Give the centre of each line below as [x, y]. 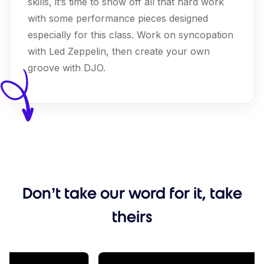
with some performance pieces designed [118, 18]
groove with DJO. [67, 68]
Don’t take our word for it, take [132, 193]
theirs [132, 217]
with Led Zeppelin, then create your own [119, 51]
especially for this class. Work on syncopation [131, 35]
